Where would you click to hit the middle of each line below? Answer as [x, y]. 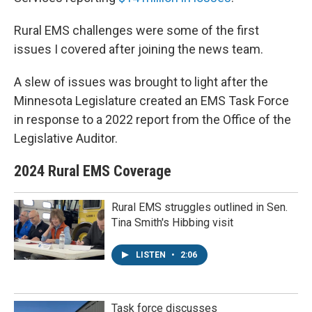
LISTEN [152, 255]
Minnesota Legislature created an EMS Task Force [151, 100]
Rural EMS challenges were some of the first [136, 30]
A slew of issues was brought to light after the [141, 81]
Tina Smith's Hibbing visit [172, 222]
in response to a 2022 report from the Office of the [153, 119]
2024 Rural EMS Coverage [93, 171]
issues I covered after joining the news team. [139, 49]
